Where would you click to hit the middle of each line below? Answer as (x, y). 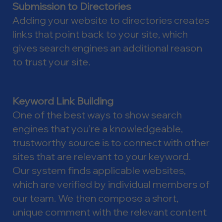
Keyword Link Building (63, 101)
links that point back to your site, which (100, 34)
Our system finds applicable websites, (99, 170)
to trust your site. (52, 61)
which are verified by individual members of (111, 184)
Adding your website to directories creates (111, 20)
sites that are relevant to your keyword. (102, 156)
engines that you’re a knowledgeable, (98, 128)
